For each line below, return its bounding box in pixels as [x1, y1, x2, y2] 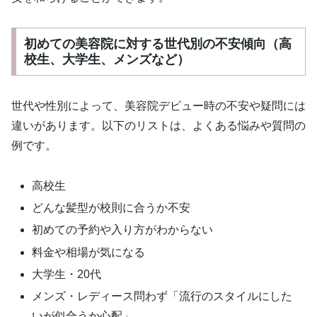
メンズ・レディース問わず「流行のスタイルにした [32, 289, 293, 302]
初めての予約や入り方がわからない [32, 224, 214, 236]
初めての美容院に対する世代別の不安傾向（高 [23, 37, 292, 52]
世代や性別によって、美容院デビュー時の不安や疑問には [11, 100, 306, 113]
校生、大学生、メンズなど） [23, 52, 190, 67]
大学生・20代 [32, 267, 102, 280]
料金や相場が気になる [32, 246, 146, 258]
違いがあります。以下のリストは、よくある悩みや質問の [11, 120, 306, 132]
